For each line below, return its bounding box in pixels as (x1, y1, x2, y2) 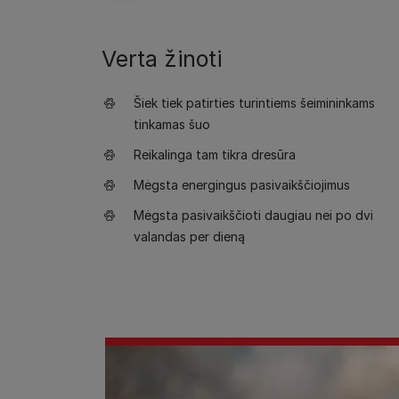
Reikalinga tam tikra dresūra (134, 147, 296, 162)
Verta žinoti (102, 45, 222, 72)
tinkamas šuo (134, 117, 210, 132)
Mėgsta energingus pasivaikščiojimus (134, 177, 350, 192)
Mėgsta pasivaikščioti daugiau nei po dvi (134, 208, 373, 223)
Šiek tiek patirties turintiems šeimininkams (134, 95, 375, 110)
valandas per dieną (134, 229, 245, 244)
